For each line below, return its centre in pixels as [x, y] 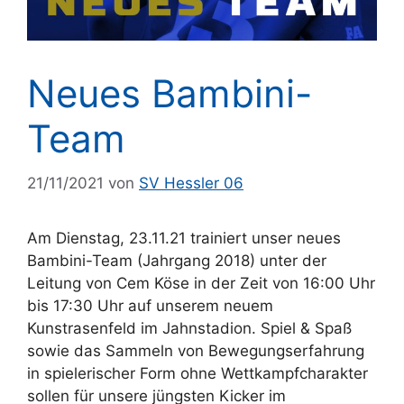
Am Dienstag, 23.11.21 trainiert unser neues [184, 238]
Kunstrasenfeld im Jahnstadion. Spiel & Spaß [189, 328]
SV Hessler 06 [191, 183]
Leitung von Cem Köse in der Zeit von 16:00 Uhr [201, 283]
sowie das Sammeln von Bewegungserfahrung [196, 350]
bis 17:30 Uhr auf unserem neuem [150, 305]
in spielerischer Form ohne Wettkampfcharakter [197, 373]
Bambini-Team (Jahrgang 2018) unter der [177, 260]
